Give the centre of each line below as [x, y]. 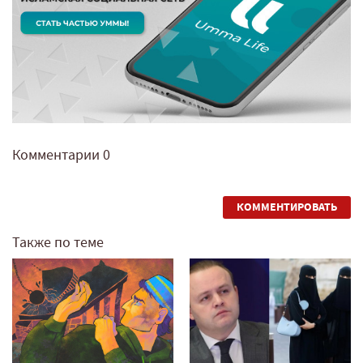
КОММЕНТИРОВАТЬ [287, 207]
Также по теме [58, 243]
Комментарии [58, 156]
